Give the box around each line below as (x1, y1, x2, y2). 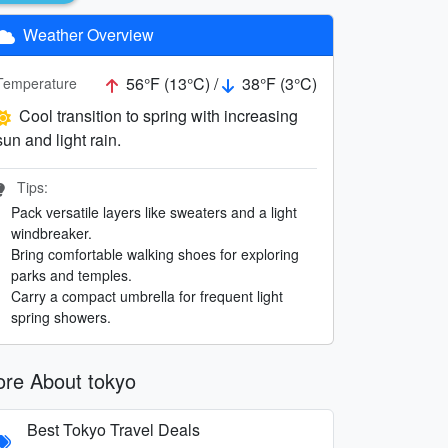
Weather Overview (19, 22, 154, 46)
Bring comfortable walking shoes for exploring (11, 243, 299, 264)
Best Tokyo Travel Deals (27, 417, 200, 441)
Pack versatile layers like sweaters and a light (11, 201, 297, 222)
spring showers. (11, 306, 111, 327)
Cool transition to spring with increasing (19, 103, 298, 127)
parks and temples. (11, 264, 132, 285)
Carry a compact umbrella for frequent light (11, 285, 283, 306)
